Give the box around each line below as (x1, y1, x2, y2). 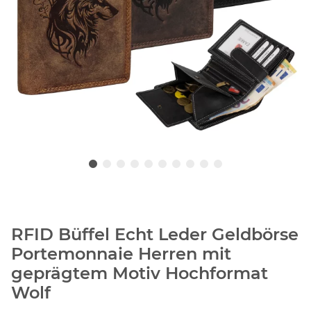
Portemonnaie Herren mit (11, 244, 231, 264)
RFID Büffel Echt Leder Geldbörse (11, 224, 299, 245)
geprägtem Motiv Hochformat (11, 263, 268, 284)
